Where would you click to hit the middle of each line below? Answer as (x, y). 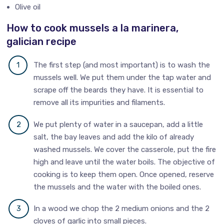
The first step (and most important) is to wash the (122, 65)
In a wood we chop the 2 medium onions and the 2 (122, 209)
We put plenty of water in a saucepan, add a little (118, 124)
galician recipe (42, 42)
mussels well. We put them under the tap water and (122, 78)
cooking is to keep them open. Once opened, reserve (124, 174)
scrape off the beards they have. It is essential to (119, 90)
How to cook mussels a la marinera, (93, 28)
